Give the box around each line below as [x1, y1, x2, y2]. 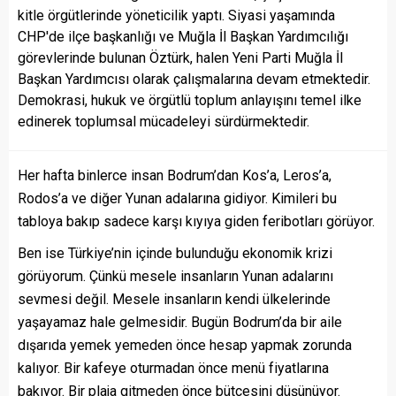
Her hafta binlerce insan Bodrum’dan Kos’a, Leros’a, [18, 167, 331, 184]
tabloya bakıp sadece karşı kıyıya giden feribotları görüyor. [18, 213, 375, 230]
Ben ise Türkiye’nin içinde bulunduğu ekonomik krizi [18, 245, 332, 262]
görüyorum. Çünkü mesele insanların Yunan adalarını [18, 268, 333, 285]
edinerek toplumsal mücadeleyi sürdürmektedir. [18, 113, 309, 130]
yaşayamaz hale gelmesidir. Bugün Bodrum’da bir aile [18, 314, 342, 331]
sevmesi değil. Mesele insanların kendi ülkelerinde [18, 291, 331, 308]
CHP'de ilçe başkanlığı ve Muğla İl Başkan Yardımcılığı [18, 28, 348, 45]
